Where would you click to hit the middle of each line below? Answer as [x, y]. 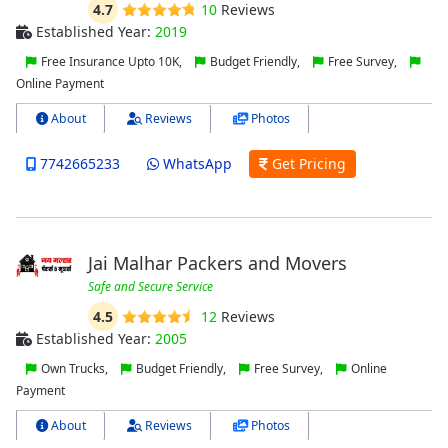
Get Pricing [306, 164]
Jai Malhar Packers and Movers [217, 262]
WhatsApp [195, 164]
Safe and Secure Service [150, 286]
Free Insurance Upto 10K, [111, 61]
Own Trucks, [74, 368]
